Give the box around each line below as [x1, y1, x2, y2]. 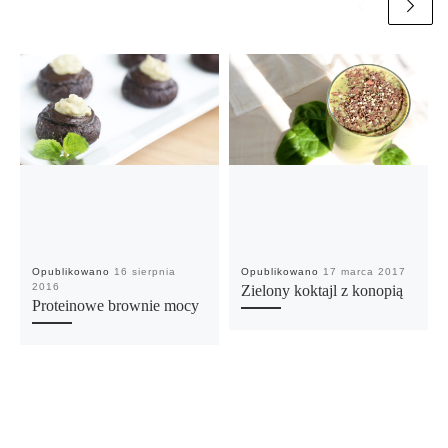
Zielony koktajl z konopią [240, 282, 403, 301]
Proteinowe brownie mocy [31, 297, 199, 316]
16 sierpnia [113, 266, 176, 278]
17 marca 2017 [322, 266, 406, 278]
